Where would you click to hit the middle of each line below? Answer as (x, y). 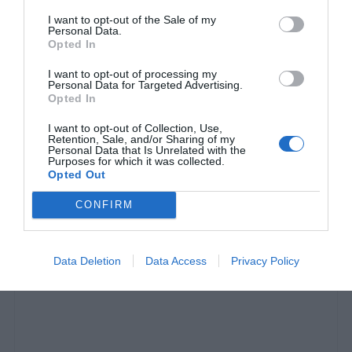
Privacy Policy (265, 260)
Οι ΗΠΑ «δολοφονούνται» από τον (185, 173)
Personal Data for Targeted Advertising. (145, 84)
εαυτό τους (62, 193)
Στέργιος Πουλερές (94, 241)
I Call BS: (55, 173)
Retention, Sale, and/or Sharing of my (141, 139)
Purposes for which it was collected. (136, 161)
